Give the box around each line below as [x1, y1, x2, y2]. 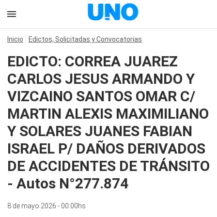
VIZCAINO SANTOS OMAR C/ [7, 88, 195, 105]
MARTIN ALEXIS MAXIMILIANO [7, 105, 209, 122]
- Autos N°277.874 [7, 175, 128, 192]
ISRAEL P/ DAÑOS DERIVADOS [7, 140, 205, 157]
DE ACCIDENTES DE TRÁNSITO [7, 157, 210, 174]
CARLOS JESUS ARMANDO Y [7, 70, 195, 87]
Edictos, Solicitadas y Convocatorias [29, 35, 142, 43]
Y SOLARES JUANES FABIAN [7, 123, 192, 139]
